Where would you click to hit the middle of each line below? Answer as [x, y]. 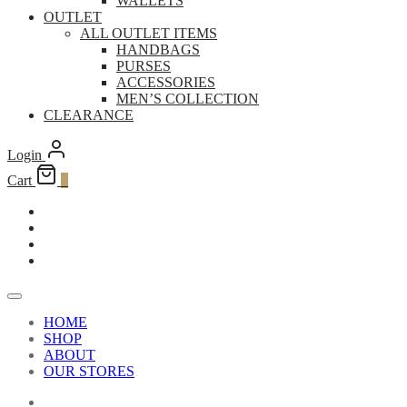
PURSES [144, 66]
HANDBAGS [158, 50]
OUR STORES [89, 372]
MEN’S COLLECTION [188, 99]
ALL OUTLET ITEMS [149, 34]
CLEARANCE [89, 115]
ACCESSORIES [166, 83]
